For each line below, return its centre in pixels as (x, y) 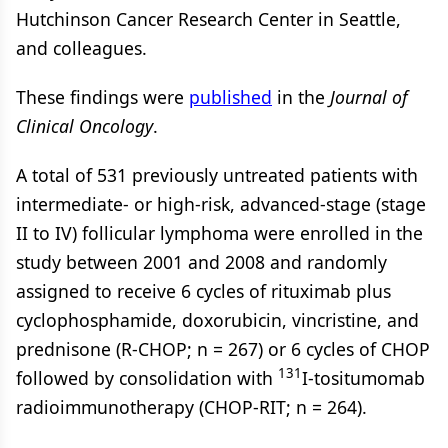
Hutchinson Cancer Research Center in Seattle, (208, 19)
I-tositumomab (363, 378)
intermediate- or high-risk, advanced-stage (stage (221, 204)
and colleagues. (81, 48)
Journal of (369, 97)
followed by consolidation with (147, 378)
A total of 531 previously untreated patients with (217, 175)
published (230, 97)
